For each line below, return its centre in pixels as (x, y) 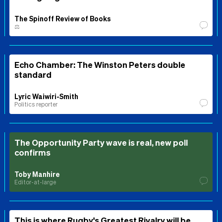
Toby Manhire (37, 174)
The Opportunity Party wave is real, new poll (101, 142)
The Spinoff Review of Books (63, 18)
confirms (32, 152)
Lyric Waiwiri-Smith (46, 96)
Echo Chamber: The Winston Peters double (100, 64)
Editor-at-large (35, 182)
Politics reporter (36, 104)
